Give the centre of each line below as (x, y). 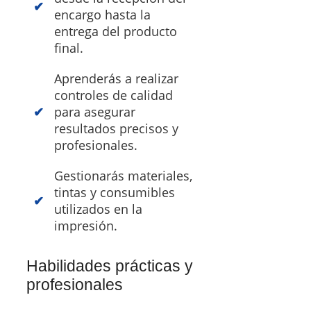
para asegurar (95, 111)
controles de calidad (114, 95)
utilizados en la (98, 209)
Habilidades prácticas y (110, 266)
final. (69, 48)
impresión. (86, 225)
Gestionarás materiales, (123, 175)
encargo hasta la (102, 14)
